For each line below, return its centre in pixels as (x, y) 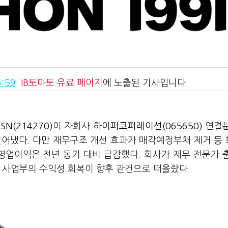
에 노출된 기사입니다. (145, 83)
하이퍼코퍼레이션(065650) (148, 126)
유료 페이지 (78, 83)
